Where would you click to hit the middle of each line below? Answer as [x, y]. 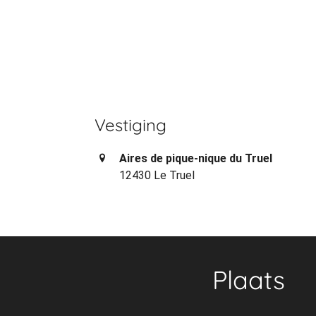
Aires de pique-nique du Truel [196, 158]
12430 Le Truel [157, 175]
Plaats [248, 280]
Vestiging [131, 125]
